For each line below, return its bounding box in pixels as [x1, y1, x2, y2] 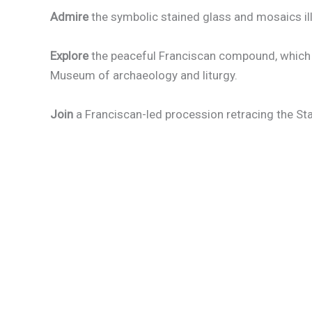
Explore [50, 49, 88, 63]
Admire [50, 10, 88, 24]
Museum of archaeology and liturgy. [50, 68, 237, 82]
